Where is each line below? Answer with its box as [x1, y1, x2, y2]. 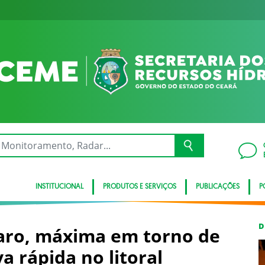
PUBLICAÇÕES [196, 183, 240, 190]
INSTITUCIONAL [35, 183, 83, 190]
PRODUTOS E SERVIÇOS [103, 183, 176, 190]
